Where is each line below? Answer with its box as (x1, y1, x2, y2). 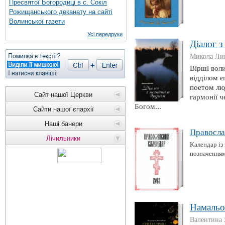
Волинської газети (9, 18, 65, 25)
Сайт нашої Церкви (34, 91, 92, 98)
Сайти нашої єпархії (33, 105, 94, 113)
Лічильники (46, 135, 80, 142)
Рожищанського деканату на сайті (9, 8, 113, 16)
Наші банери (44, 120, 82, 128)
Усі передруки (87, 31, 123, 37)
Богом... (135, 102, 161, 110)
